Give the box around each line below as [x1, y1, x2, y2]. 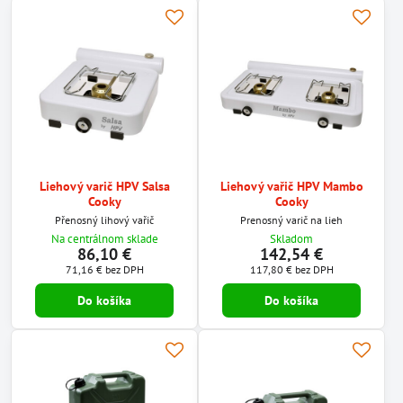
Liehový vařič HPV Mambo [219, 178, 363, 194]
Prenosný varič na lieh [240, 212, 343, 227]
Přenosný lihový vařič [55, 212, 154, 227]
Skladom [270, 231, 313, 246]
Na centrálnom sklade [50, 231, 158, 246]
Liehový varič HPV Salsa [39, 178, 170, 194]
